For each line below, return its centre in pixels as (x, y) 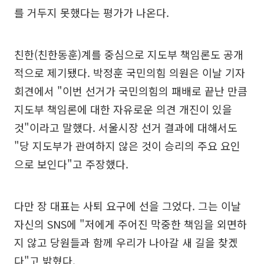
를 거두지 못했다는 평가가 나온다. (92, 13)
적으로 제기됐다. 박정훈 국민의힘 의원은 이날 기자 (130, 73)
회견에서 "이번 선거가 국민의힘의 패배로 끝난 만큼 (131, 91)
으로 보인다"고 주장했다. (71, 164)
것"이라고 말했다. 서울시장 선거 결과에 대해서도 (126, 128)
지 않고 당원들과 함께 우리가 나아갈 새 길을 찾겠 (126, 242)
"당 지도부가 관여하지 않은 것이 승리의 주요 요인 (127, 146)
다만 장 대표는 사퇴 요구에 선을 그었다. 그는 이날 (128, 206)
